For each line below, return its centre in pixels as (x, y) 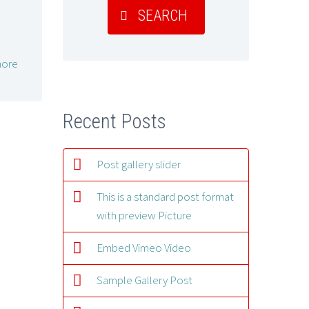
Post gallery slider (139, 164)
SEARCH (162, 16)
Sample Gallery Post (144, 280)
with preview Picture (144, 215)
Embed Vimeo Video (144, 247)
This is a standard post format (165, 196)
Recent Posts (114, 122)
